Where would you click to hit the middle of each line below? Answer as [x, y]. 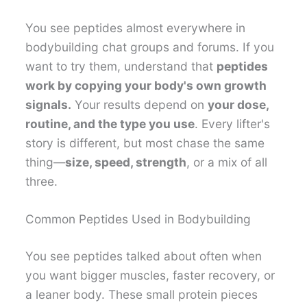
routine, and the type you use [110, 123]
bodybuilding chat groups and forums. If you [150, 47]
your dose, [238, 104]
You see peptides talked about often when [144, 256]
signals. [49, 104]
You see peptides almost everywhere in [136, 27]
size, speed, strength [126, 162]
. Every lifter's [233, 123]
